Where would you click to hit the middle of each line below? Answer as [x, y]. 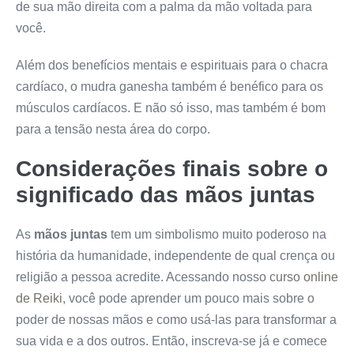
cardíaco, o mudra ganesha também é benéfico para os [169, 86]
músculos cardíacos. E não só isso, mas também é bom [171, 107]
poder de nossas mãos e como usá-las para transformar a [176, 319]
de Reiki [39, 298]
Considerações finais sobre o [172, 168]
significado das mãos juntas [166, 194]
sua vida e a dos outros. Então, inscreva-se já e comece [171, 341]
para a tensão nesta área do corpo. [113, 129]
